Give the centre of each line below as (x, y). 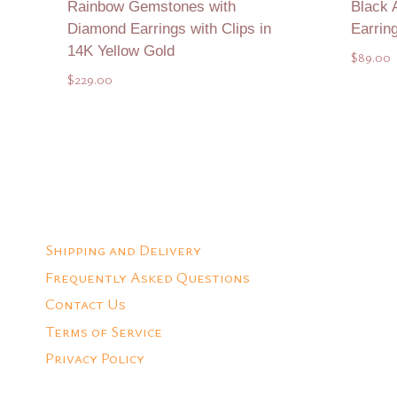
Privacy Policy (95, 357)
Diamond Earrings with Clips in (169, 29)
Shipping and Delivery (123, 250)
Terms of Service (104, 331)
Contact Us (86, 304)
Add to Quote (170, 126)
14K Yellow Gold (121, 51)
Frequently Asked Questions (148, 276)
